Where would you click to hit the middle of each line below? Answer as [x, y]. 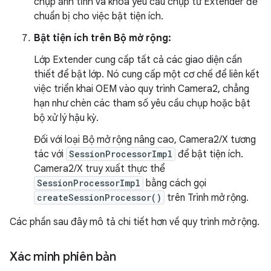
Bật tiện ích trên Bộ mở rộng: [103, 38]
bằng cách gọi [175, 183]
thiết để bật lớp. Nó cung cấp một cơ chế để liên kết [147, 74]
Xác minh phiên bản [63, 256]
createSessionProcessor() [99, 197]
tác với [50, 154]
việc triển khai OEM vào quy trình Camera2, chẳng [142, 89]
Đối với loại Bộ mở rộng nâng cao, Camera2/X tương [145, 139]
